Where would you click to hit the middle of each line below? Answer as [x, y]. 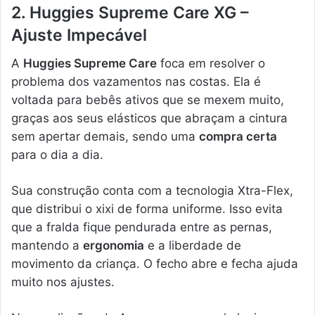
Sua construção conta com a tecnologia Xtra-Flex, [152, 191]
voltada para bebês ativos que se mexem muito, [148, 100]
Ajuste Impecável [79, 35]
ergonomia [114, 246]
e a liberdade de [193, 246]
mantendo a [47, 246]
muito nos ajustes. [63, 282]
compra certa [238, 137]
